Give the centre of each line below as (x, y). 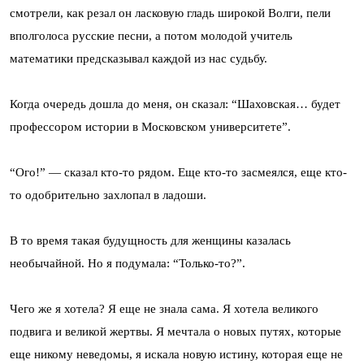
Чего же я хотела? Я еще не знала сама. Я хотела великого (164, 308)
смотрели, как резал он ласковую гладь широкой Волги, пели (170, 13)
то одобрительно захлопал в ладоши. (108, 195)
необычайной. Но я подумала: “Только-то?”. (128, 263)
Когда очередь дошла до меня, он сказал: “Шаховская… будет (175, 104)
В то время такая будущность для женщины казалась (150, 240)
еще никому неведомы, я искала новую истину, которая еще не (176, 354)
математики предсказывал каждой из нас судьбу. (139, 58)
